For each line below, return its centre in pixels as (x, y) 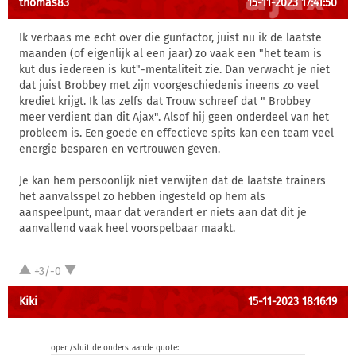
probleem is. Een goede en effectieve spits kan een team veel (176, 133)
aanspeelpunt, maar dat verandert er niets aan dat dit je (163, 213)
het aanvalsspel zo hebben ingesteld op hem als (142, 197)
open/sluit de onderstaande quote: (115, 348)
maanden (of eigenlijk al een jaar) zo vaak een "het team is (170, 54)
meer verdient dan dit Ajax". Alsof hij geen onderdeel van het (174, 117)
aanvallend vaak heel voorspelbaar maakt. (127, 228)
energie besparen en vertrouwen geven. (120, 149)
